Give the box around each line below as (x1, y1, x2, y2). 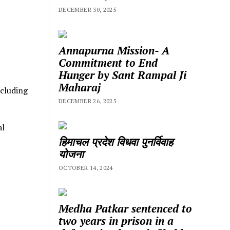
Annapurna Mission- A (59, 43, 170, 57)
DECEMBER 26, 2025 (59, 97, 117, 105)
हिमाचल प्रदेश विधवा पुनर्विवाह (59, 134, 174, 149)
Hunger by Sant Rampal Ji (59, 67, 187, 82)
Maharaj (59, 80, 101, 94)
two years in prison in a (59, 213, 174, 228)
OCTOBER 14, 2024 (59, 163, 113, 171)
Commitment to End (59, 55, 158, 70)
